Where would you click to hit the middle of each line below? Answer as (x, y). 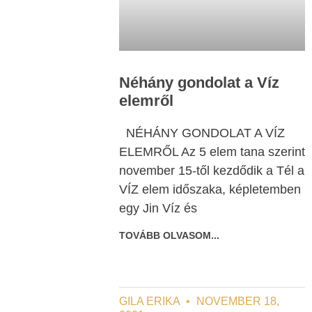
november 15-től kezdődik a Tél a (212, 171)
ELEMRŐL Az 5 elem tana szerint (212, 152)
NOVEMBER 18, (236, 302)
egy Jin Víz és (158, 209)
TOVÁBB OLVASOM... (169, 236)
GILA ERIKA (151, 302)
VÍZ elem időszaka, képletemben (210, 190)
